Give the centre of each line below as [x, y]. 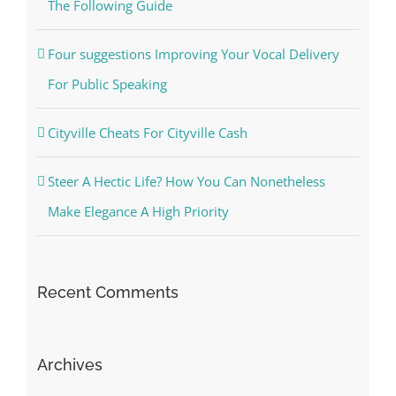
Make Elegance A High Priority [138, 211]
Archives [69, 364]
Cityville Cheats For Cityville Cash [147, 132]
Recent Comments [107, 292]
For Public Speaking [107, 84]
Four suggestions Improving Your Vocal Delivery [193, 53]
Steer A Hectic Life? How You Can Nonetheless [186, 181]
